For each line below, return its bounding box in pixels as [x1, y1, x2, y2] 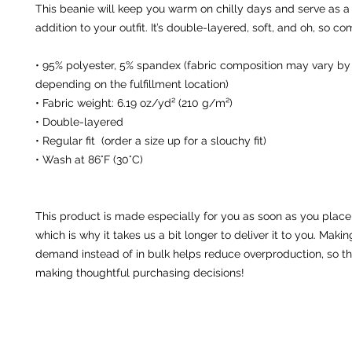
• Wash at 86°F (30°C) [35, 152, 143, 166]
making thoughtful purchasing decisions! [35, 266, 244, 279]
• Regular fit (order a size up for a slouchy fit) [35, 134, 266, 147]
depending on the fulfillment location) [35, 77, 229, 90]
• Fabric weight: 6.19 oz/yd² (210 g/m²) [35, 96, 233, 109]
